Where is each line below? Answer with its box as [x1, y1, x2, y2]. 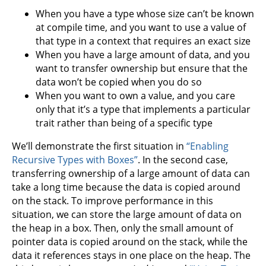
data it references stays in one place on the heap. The [12, 248, 251, 262]
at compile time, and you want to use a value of [36, 20, 246, 34]
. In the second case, [138, 153, 228, 166]
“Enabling [186, 139, 229, 153]
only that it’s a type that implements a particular [36, 102, 251, 116]
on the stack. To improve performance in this [12, 194, 213, 207]
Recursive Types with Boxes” [12, 153, 138, 166]
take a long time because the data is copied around [12, 180, 240, 194]
